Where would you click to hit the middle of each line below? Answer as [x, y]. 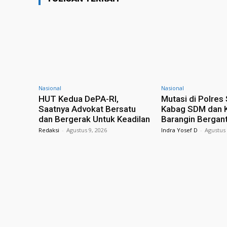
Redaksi [49, 130]
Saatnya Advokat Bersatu [87, 109]
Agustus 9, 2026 [87, 130]
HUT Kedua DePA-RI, [79, 99]
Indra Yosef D [180, 130]
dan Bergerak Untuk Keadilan [94, 119]
